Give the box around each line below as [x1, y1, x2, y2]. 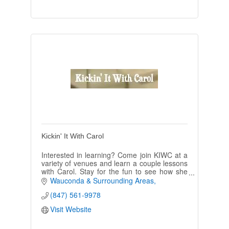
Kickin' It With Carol [41, 131, 104, 140]
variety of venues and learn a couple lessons [41, 157, 188, 168]
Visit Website [50, 204, 92, 215]
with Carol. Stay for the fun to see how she [41, 166, 188, 176]
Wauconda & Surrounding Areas [50, 175, 154, 186]
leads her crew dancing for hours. [41, 174, 150, 185]
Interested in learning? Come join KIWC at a [41, 149, 188, 160]
